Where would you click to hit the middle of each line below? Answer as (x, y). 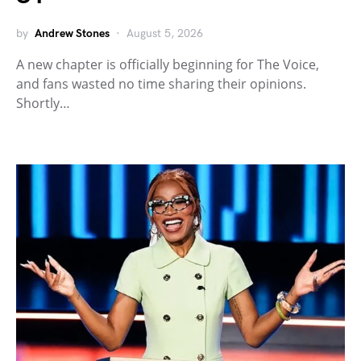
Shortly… (43, 103)
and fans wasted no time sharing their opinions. (161, 84)
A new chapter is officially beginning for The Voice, (168, 64)
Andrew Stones (72, 33)
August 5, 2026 (165, 33)
